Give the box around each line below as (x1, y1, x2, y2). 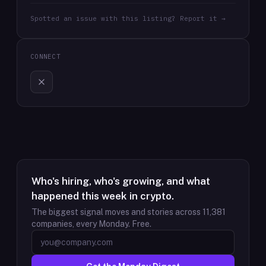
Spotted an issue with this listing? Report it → (30, 14, 226, 23)
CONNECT (30, 52, 61, 61)
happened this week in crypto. (31, 190, 174, 202)
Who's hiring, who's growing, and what (31, 175, 210, 187)
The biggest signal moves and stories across (31, 207, 202, 217)
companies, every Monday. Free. (31, 219, 151, 229)
